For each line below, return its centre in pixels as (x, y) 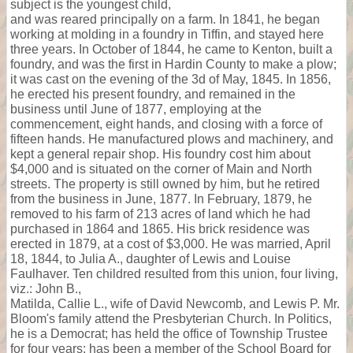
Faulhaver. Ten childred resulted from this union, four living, (174, 273)
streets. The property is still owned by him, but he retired (165, 184)
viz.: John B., (46, 288)
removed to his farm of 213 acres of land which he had (160, 214)
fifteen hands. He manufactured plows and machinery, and (172, 139)
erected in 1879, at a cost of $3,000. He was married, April (171, 243)
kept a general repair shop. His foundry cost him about (160, 154)
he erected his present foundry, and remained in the (153, 94)
